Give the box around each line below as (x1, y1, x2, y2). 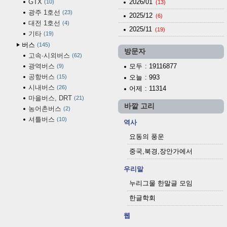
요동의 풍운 (129, 132, 164, 140)
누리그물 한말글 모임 (129, 179, 193, 187)
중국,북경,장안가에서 (129, 147, 193, 155)
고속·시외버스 (28, 51, 70, 59)
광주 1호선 (28, 8, 60, 16)
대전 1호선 (28, 19, 60, 27)
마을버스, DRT (28, 94, 72, 102)
